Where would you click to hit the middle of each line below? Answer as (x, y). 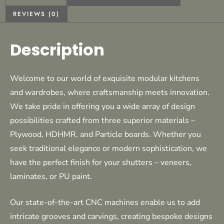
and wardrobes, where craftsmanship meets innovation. (110, 92)
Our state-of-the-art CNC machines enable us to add (105, 202)
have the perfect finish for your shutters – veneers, (101, 162)
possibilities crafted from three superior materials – (102, 120)
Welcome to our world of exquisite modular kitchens (105, 78)
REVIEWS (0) (36, 14)
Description (57, 49)
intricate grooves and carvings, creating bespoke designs (111, 216)
